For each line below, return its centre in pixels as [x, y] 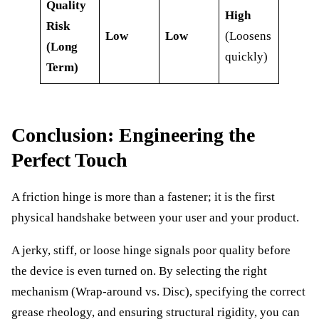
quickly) [247, 57]
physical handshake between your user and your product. [155, 218]
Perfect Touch [69, 160]
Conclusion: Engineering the [133, 135]
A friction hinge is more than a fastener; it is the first [143, 197]
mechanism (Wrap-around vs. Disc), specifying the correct [158, 291]
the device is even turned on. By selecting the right [139, 271]
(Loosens [249, 36]
